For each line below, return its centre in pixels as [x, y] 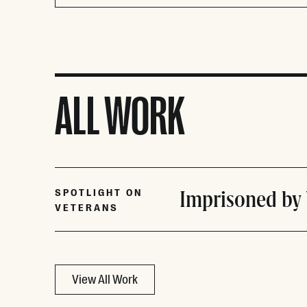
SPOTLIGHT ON [99, 192]
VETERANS [87, 207]
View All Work [105, 279]
